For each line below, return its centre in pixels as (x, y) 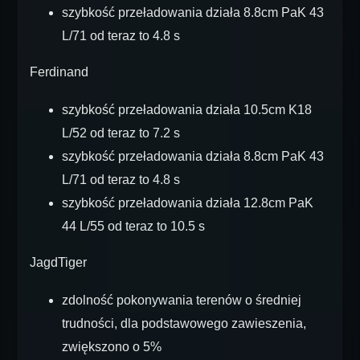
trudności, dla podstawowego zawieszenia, (184, 323)
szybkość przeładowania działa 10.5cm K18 (187, 110)
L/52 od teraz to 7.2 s (121, 133)
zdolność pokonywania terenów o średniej (182, 300)
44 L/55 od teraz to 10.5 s (133, 226)
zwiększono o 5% (112, 347)
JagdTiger (58, 262)
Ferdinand (59, 72)
